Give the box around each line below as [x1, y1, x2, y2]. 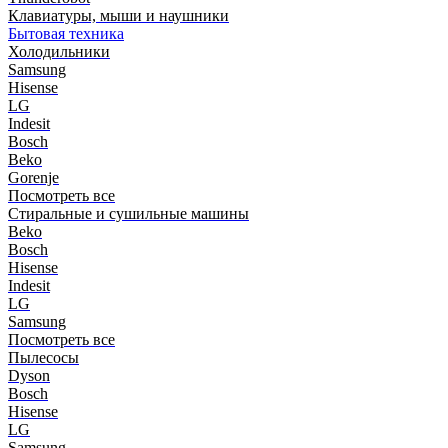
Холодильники [8, 43, 110, 60]
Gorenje [8, 169, 59, 186]
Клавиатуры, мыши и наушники [8, 7, 229, 24]
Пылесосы [8, 349, 79, 366]
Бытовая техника [8, 25, 124, 42]
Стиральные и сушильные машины [8, 205, 249, 222]
